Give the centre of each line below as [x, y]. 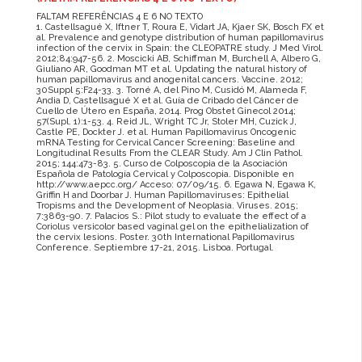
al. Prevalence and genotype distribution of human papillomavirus [180, 38]
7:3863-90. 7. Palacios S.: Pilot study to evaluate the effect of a [171, 217]
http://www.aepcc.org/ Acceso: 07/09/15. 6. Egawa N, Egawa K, [176, 185]
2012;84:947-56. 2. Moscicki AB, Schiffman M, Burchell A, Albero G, [178, 59]
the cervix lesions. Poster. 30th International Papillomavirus [165, 238]
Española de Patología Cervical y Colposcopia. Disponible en [165, 175]
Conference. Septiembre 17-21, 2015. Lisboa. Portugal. [155, 248]
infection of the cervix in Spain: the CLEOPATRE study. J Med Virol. [179, 48]
